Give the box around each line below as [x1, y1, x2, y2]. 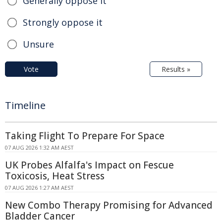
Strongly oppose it [23, 16, 103, 28]
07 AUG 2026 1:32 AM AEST [5, 143, 74, 151]
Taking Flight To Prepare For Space [5, 129, 165, 142]
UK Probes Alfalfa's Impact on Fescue [5, 158, 174, 171]
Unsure [23, 38, 54, 50]
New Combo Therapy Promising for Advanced [5, 198, 213, 212]
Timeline [5, 98, 46, 112]
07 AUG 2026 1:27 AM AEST [5, 183, 74, 191]
